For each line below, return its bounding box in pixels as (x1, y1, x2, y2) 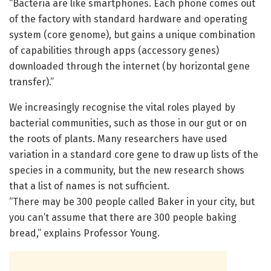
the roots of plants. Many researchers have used (9, 133, 227, 145)
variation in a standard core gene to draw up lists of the (9, 149, 258, 161)
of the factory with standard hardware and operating (9, 13, 247, 25)
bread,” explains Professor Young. (9, 227, 160, 240)
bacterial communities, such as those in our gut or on (9, 117, 247, 129)
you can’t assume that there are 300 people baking (9, 212, 237, 224)
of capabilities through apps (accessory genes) (9, 45, 219, 57)
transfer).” (9, 76, 54, 88)
